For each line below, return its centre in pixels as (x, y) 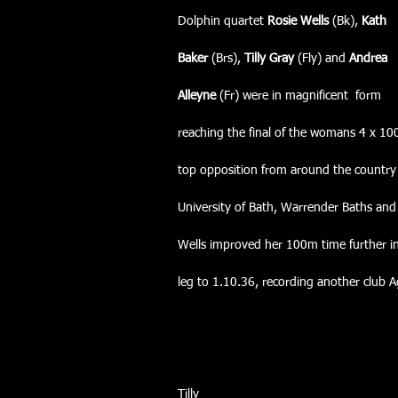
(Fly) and (322, 58)
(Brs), (226, 58)
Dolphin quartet (223, 21)
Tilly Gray (271, 58)
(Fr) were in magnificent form (298, 96)
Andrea (366, 58)
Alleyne (197, 96)
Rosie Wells (298, 21)
